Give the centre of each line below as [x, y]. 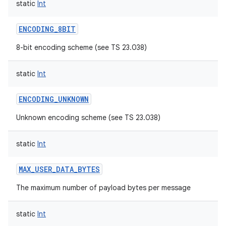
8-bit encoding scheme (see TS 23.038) [81, 47]
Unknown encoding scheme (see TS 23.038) [88, 118]
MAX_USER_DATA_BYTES [59, 169]
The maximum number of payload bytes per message [103, 188]
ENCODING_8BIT [47, 29]
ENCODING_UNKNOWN [54, 99]
